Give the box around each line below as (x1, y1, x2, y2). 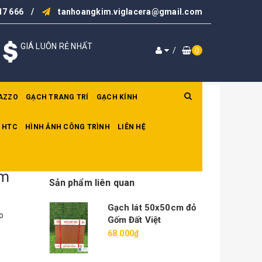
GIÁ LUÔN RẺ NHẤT (20, 42, 93, 51)
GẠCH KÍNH (96, 93, 137, 101)
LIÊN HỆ (118, 123, 146, 131)
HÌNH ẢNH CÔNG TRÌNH (25, 123, 110, 131)
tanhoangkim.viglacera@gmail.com (58, 7, 202, 16)
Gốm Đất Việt (107, 215, 161, 225)
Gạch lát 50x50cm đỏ (107, 202, 196, 213)
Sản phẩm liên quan (49, 177, 135, 188)
